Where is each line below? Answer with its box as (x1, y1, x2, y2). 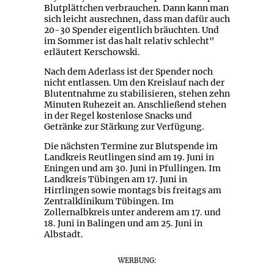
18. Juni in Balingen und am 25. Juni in (43, 218, 202, 229)
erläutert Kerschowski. (43, 46, 140, 58)
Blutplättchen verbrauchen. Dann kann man (43, 2, 229, 14)
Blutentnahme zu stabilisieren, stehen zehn (43, 88, 230, 100)
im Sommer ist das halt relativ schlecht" (43, 35, 215, 47)
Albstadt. (43, 229, 83, 240)
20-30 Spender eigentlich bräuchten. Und (43, 24, 219, 36)
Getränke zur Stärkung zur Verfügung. (43, 121, 204, 133)
